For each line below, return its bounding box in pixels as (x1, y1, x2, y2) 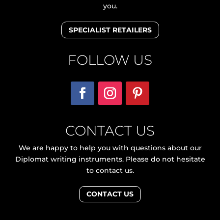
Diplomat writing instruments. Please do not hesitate (15, 154, 205, 164)
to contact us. (86, 165, 134, 175)
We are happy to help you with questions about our (18, 143, 202, 152)
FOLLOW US (68, 51, 152, 68)
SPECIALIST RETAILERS (68, 25, 152, 34)
